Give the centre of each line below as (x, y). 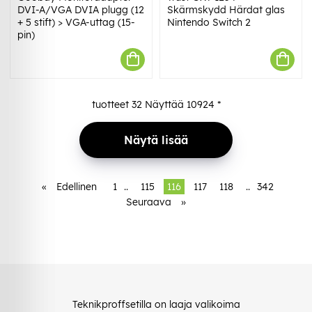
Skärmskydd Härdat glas (226, 9)
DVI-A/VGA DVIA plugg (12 (81, 9)
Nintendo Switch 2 (209, 22)
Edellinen (77, 186)
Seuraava (149, 202)
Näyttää (164, 104)
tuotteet (111, 104)
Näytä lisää (156, 140)
